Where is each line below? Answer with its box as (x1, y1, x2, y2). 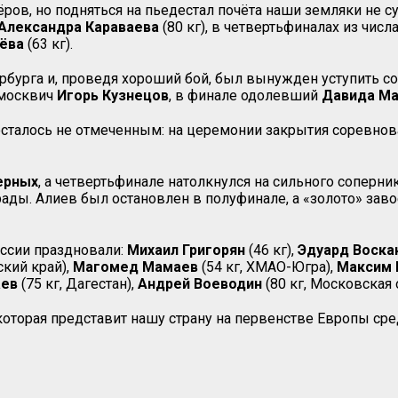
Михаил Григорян (127, 241, 245, 259)
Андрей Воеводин (138, 275, 262, 292)
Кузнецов (102, 86, 169, 104)
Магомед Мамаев (73, 258, 198, 275)
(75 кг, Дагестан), (18, 275, 138, 292)
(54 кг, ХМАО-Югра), (198, 258, 337, 275)
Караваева (85, 18, 159, 36)
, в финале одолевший (169, 86, 322, 104)
